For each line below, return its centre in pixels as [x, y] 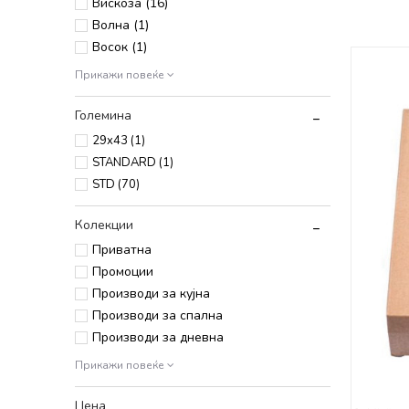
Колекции [104, 225]
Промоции [123, 272]
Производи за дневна [158, 337]
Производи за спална [157, 315]
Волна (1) [121, 25]
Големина [103, 115]
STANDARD [126, 163]
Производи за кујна [151, 294]
